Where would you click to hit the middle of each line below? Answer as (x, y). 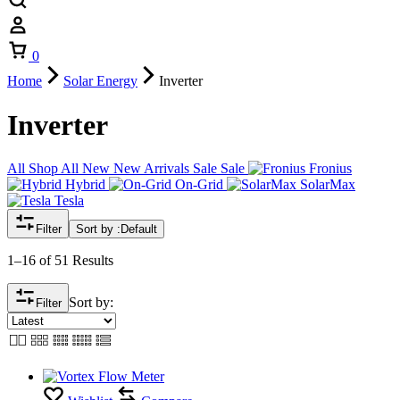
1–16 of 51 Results (60, 260)
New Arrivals (151, 168)
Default (139, 229)
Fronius (330, 168)
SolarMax (328, 184)
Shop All (54, 168)
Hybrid (85, 184)
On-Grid (199, 184)
